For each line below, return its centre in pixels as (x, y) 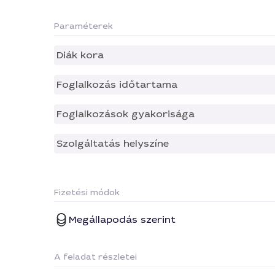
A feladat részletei (95, 257)
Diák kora (80, 55)
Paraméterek (83, 26)
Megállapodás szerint (122, 219)
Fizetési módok (87, 192)
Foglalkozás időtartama (117, 84)
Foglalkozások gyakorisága (126, 114)
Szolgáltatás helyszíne (113, 143)
